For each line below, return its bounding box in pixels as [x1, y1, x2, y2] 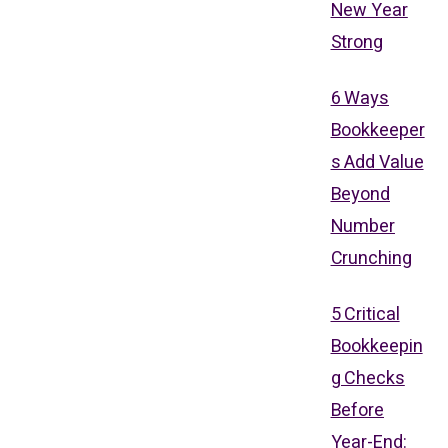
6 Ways [330, 84, 389, 112]
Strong [330, 28, 383, 56]
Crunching [330, 244, 412, 272]
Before [330, 396, 384, 424]
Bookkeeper [330, 116, 425, 144]
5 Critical [330, 300, 400, 328]
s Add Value [330, 148, 424, 176]
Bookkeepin [330, 332, 423, 360]
